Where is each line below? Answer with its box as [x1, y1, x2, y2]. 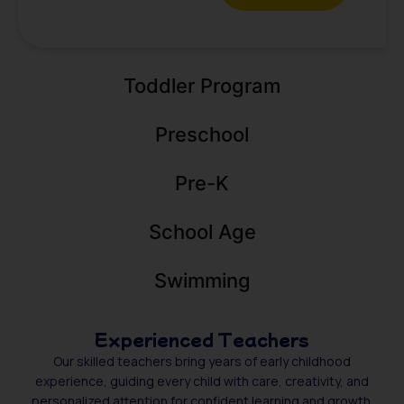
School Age [148, 219, 256, 243]
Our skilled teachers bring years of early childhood [53, 352, 351, 370]
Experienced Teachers [95, 326, 309, 351]
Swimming [153, 268, 251, 292]
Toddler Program [124, 73, 280, 97]
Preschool [155, 122, 249, 146]
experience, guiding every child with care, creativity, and [35, 372, 369, 390]
